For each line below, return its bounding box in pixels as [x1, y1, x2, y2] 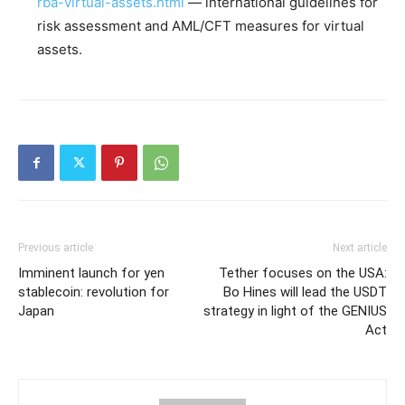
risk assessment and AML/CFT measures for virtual [37, 17, 364, 34]
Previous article [18, 241, 93, 254]
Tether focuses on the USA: [219, 265, 387, 281]
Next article [333, 241, 387, 254]
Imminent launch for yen [18, 265, 165, 281]
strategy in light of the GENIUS [203, 303, 387, 319]
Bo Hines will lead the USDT [223, 284, 387, 300]
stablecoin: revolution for [18, 284, 169, 300]
